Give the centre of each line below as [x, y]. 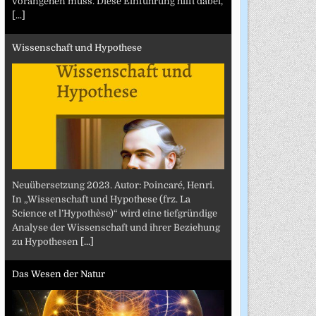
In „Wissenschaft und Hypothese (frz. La [101, 199]
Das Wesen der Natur [58, 274]
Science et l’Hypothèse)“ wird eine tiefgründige [114, 213]
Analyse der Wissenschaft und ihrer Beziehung [116, 227]
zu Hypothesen [46, 241]
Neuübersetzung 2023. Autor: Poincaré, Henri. [113, 185]
